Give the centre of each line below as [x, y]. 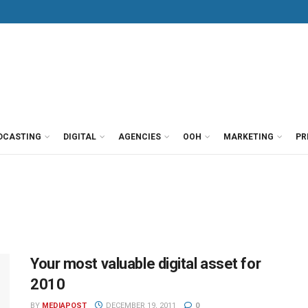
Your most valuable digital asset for [146, 264]
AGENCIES [140, 137]
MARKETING [249, 137]
